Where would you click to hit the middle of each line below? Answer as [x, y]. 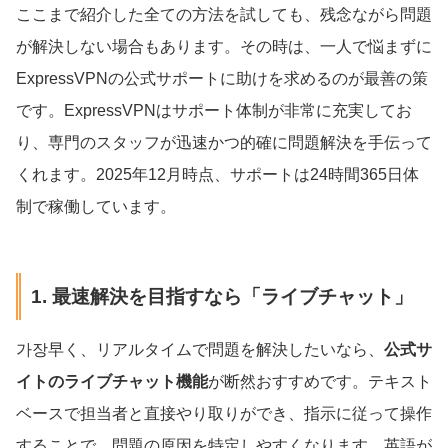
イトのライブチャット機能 [112, 381]
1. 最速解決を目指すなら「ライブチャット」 [221, 296]
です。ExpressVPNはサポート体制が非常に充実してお [214, 111]
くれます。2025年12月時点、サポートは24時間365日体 [217, 175]
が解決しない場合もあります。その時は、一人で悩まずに [224, 47]
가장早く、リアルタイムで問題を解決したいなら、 [200, 349]
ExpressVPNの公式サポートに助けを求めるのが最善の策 [222, 79]
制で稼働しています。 [96, 207]
